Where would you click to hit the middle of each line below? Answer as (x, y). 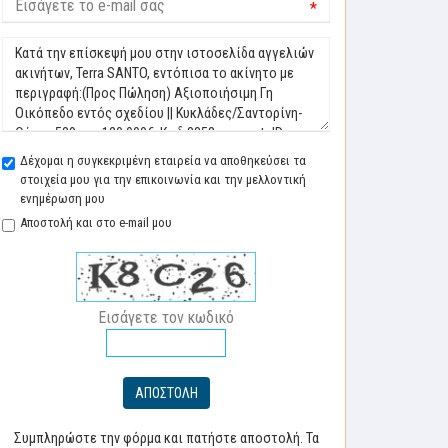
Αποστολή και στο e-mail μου (96, 222)
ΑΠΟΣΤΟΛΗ (166, 393)
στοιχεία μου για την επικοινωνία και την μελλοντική (163, 179)
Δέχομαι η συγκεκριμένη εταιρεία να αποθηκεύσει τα (163, 160)
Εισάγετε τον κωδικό (166, 317)
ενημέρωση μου (62, 198)
